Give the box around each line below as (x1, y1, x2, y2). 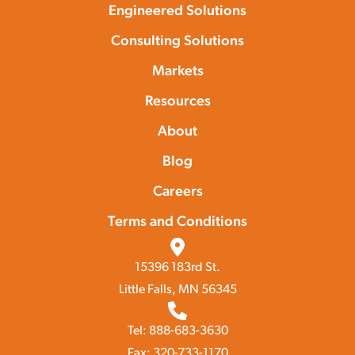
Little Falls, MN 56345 (118, 284, 237, 296)
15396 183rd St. (135, 261, 220, 274)
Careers (152, 185, 203, 200)
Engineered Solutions (109, 4, 246, 19)
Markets (151, 64, 204, 79)
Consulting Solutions (111, 34, 244, 49)
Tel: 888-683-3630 (127, 325, 228, 338)
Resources (144, 94, 211, 109)
